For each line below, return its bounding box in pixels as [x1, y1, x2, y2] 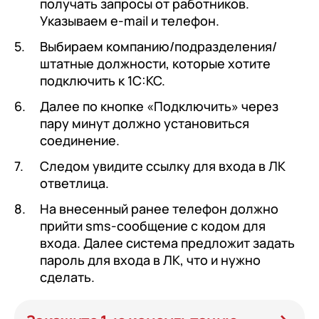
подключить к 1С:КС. [40, 72, 165, 90]
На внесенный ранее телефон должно [40, 200, 278, 218]
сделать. [40, 268, 95, 286]
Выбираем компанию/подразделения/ [40, 38, 277, 56]
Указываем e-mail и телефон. [40, 12, 219, 30]
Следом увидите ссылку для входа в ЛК [40, 157, 286, 175]
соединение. [40, 132, 120, 150]
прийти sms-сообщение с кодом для [40, 217, 266, 235]
